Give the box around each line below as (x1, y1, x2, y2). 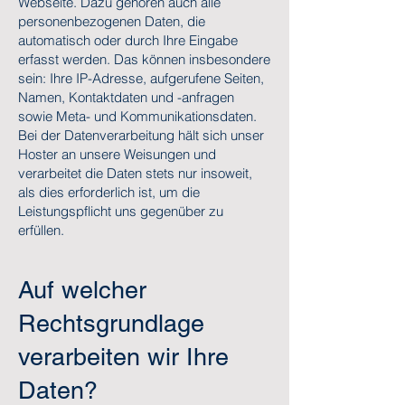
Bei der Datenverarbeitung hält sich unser (18, 127, 264, 144)
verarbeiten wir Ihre (18, 343, 229, 371)
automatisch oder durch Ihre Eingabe (18, 32, 238, 49)
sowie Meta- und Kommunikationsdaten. (18, 108, 257, 125)
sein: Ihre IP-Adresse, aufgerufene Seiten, (18, 70, 264, 87)
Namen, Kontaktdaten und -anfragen (18, 89, 234, 106)
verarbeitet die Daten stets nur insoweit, (18, 165, 252, 182)
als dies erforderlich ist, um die (18, 184, 200, 201)
